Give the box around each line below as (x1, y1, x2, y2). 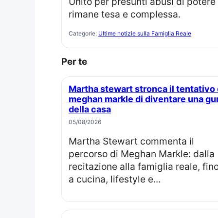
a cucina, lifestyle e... (68, 173, 161, 185)
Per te (67, 56, 87, 68)
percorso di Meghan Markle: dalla (68, 148, 215, 160)
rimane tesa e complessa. (68, 8, 181, 20)
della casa (68, 104, 111, 114)
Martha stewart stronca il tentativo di (68, 83, 76, 94)
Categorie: (68, 30, 98, 37)
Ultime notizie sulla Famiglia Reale (98, 30, 191, 37)
